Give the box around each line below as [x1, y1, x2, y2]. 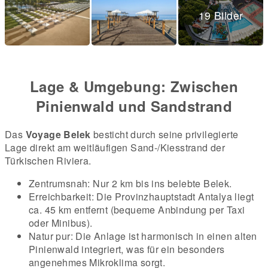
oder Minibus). [29, 215, 93, 230]
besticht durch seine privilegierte [90, 127, 239, 141]
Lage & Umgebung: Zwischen [30, 75, 238, 96]
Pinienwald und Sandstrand [36, 95, 232, 116]
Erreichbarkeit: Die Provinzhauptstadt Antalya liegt [29, 189, 254, 203]
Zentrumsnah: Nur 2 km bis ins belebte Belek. [29, 176, 232, 190]
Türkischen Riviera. [5, 153, 92, 167]
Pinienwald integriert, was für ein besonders [29, 242, 225, 256]
